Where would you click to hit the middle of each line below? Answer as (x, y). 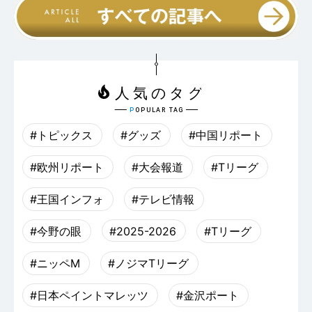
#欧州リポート (67, 167)
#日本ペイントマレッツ (89, 296)
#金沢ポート (208, 296)
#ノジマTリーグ (148, 264)
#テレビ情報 (163, 200)
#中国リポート (226, 135)
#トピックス (61, 135)
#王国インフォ (67, 200)
